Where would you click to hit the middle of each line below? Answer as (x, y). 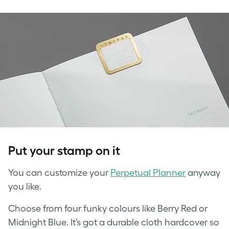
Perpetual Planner (148, 173)
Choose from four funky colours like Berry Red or (108, 208)
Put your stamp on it (65, 150)
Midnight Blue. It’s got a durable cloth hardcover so (114, 222)
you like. (26, 186)
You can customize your (59, 173)
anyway (203, 173)
